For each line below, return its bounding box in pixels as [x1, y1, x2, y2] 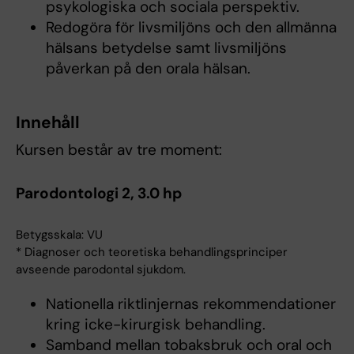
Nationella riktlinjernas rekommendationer [45, 294, 336, 314]
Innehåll [16, 111, 81, 134]
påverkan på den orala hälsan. [45, 58, 250, 79]
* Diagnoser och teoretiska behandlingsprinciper [16, 244, 288, 260]
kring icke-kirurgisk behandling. [45, 314, 265, 334]
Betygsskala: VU [16, 227, 103, 243]
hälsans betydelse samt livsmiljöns [45, 38, 287, 58]
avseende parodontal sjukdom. [16, 262, 186, 277]
